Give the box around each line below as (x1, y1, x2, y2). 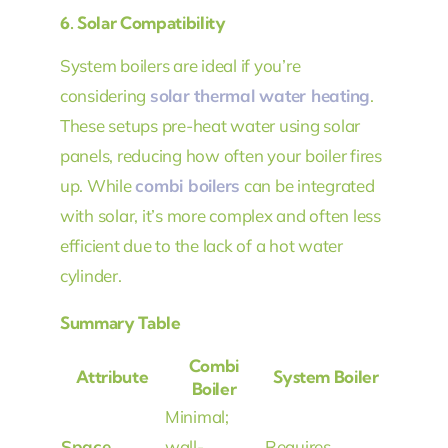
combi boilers (135, 175, 241, 197)
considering (59, 85, 150, 107)
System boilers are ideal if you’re (59, 55, 301, 77)
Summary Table (59, 312, 181, 334)
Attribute (75, 365, 149, 387)
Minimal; (164, 405, 229, 427)
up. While (59, 175, 136, 197)
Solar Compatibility (76, 12, 226, 34)
